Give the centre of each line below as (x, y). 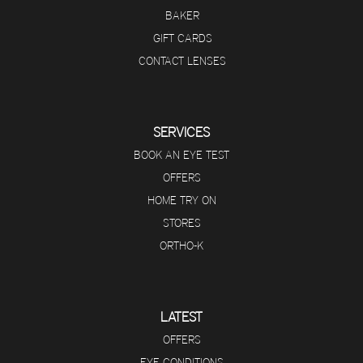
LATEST (181, 317)
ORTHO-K (181, 246)
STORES (181, 223)
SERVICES (181, 132)
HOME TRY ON (181, 201)
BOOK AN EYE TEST (181, 155)
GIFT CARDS (182, 38)
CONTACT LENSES (183, 61)
